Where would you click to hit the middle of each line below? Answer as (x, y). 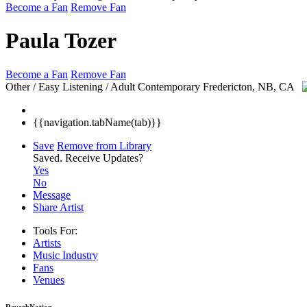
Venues (49, 280)
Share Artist (58, 207)
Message (52, 195)
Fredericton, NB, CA (250, 86)
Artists (47, 243)
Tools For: (55, 230)
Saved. (49, 158)
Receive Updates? (104, 158)
